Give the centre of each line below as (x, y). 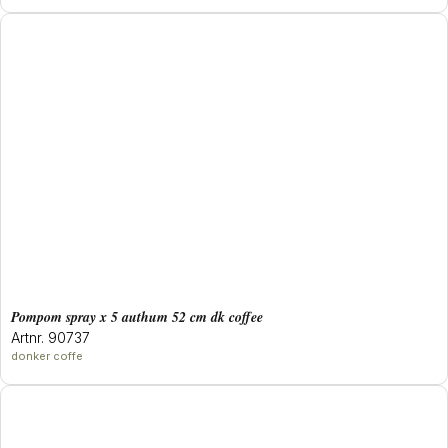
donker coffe (47, 356)
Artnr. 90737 (50, 338)
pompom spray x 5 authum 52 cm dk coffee (141, 317)
